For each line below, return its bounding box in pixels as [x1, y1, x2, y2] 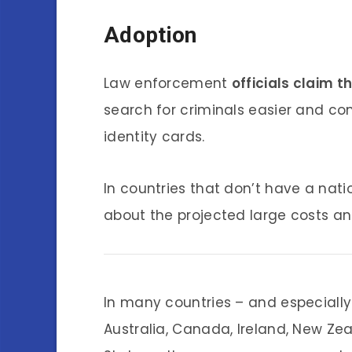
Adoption [104, 21, 197, 48]
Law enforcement [104, 74, 232, 93]
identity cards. [104, 127, 205, 147]
